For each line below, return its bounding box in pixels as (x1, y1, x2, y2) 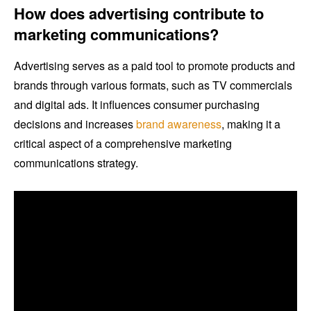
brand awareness (136, 116, 221, 133)
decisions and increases (14, 116, 136, 133)
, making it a (221, 116, 280, 133)
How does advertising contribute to (14, 2, 264, 25)
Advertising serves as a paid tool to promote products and (14, 58, 295, 74)
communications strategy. (14, 155, 138, 171)
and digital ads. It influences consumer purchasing (14, 96, 260, 113)
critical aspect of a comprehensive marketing (14, 135, 232, 152)
